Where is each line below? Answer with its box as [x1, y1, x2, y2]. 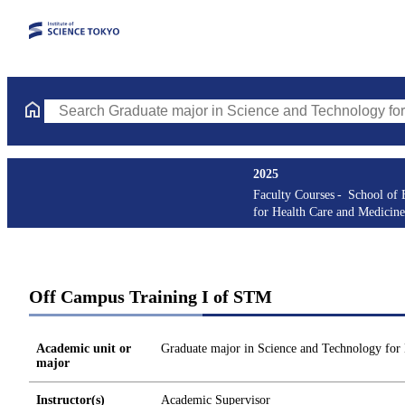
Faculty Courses [253, 188, 334, 202]
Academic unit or [36, 342, 131, 355]
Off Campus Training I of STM [29, 287, 272, 306]
